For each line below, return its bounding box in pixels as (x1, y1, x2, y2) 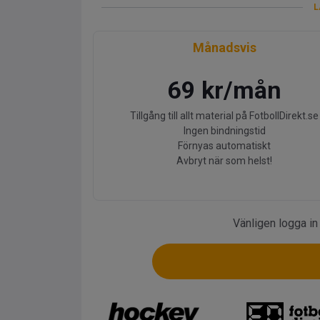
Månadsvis (192, 40, 256, 55)
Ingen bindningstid (183, 125, 266, 136)
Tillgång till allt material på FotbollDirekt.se (130, 110, 319, 121)
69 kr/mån (167, 76, 281, 104)
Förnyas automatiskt (178, 140, 271, 151)
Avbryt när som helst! (176, 155, 272, 166)
